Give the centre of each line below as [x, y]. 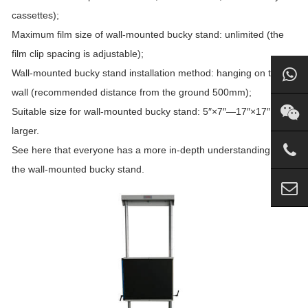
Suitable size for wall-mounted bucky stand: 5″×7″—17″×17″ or [147, 111]
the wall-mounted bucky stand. [78, 169]
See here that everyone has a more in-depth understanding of [146, 150]
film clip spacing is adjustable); [78, 54]
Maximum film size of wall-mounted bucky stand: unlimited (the [148, 34]
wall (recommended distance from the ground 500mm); [132, 92]
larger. [25, 131]
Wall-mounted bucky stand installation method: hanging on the [147, 73]
